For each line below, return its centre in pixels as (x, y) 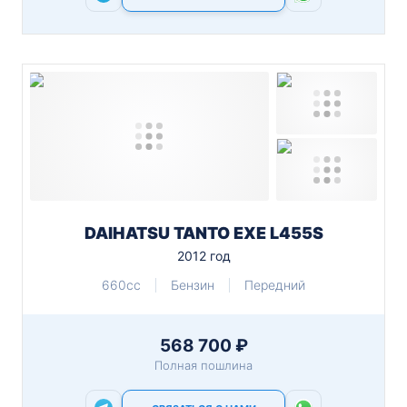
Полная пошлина (203, 365)
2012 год (203, 256)
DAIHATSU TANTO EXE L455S (203, 233)
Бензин (193, 285)
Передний (275, 285)
